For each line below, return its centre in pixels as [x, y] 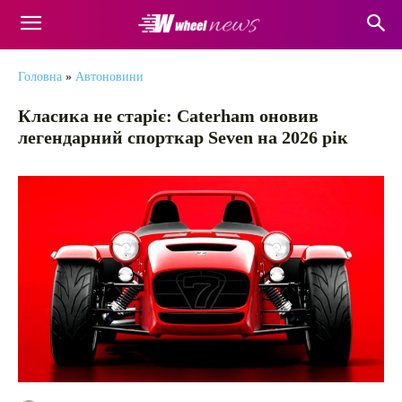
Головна [40, 77]
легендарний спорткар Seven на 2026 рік [183, 137]
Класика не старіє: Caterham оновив [168, 116]
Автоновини [109, 77]
